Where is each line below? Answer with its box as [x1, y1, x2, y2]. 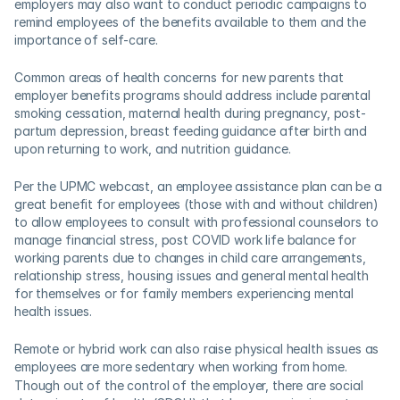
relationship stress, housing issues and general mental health [14, 268, 369, 283]
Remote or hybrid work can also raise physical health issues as [14, 341, 379, 356]
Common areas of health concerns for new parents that [14, 70, 344, 85]
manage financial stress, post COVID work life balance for [14, 232, 357, 247]
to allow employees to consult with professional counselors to [14, 214, 379, 229]
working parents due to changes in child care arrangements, [14, 250, 366, 265]
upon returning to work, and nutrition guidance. [14, 141, 298, 156]
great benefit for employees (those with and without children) [14, 196, 379, 212]
